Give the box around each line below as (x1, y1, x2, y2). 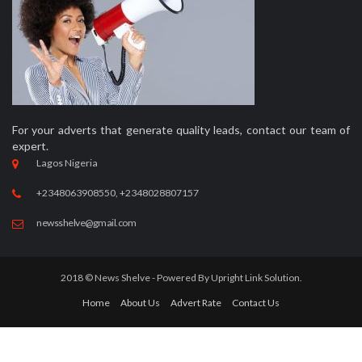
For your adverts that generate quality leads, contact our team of (12, 122, 350, 137)
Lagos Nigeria (36, 156, 98, 169)
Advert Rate (170, 297, 221, 309)
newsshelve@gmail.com (36, 217, 136, 229)
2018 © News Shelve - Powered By (60, 271, 211, 284)
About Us (120, 297, 160, 309)
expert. (12, 138, 48, 153)
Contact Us (232, 297, 280, 309)
